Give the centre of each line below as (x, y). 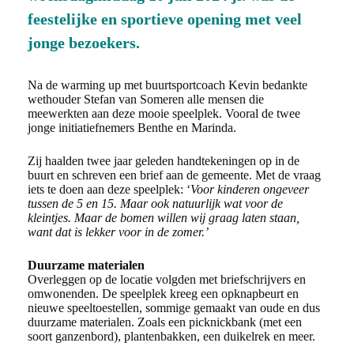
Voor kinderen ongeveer (250, 189)
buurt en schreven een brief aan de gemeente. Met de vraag (174, 175)
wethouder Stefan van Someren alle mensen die (146, 99)
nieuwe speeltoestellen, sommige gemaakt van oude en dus (174, 308)
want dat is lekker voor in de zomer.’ (118, 232)
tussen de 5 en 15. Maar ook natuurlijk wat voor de (155, 203)
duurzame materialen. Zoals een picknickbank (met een (165, 322)
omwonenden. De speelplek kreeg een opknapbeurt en (163, 294)
